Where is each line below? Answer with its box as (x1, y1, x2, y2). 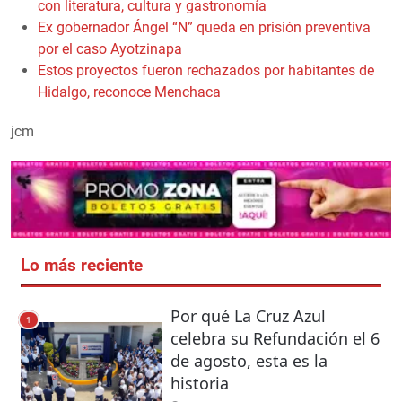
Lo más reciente (20, 255, 143, 275)
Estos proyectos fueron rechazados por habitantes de (38, 61, 374, 79)
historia (170, 371, 229, 394)
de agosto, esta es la (170, 349, 328, 371)
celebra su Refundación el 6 (170, 327, 380, 349)
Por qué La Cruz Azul (170, 304, 326, 327)
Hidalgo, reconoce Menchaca (38, 83, 221, 100)
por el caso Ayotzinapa (38, 39, 182, 57)
